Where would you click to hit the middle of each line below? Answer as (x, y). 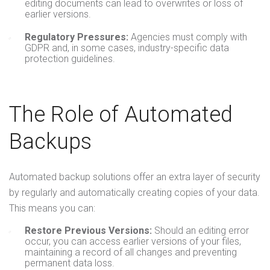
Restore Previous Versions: (88, 231)
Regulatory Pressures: (77, 37)
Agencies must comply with (188, 37)
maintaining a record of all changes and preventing (131, 252)
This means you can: (52, 208)
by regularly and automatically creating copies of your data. (134, 193)
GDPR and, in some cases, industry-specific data (127, 48)
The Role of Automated (121, 115)
